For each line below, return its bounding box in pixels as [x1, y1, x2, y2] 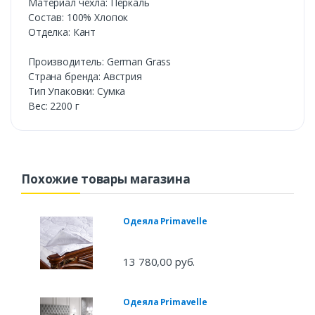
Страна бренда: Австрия [28, 70, 142, 84]
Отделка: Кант [28, 25, 96, 39]
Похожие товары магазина [21, 171, 191, 188]
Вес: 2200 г [28, 99, 79, 113]
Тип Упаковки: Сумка [28, 84, 126, 98]
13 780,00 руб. [123, 255, 195, 269]
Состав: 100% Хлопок [28, 11, 129, 25]
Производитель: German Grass [28, 55, 172, 69]
